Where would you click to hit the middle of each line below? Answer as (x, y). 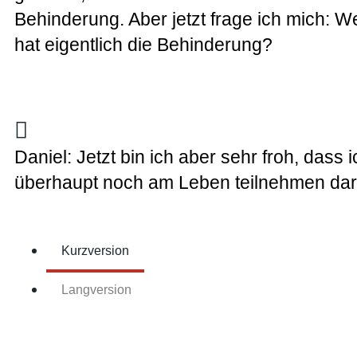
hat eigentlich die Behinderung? (143, 45)
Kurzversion (96, 251)
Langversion (97, 290)
